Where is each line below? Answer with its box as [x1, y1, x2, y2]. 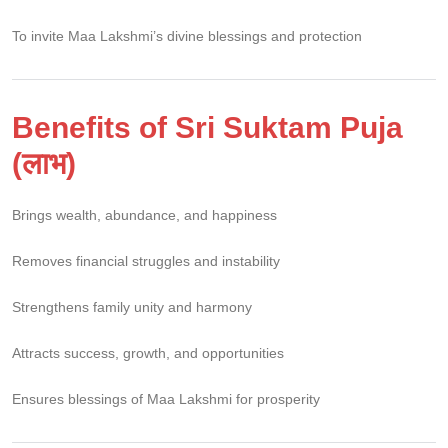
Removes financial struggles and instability [12, 252, 280, 269]
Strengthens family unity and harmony [12, 298, 252, 315]
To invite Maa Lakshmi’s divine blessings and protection [12, 27, 362, 44]
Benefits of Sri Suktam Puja [12, 110, 403, 144]
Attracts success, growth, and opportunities [12, 344, 284, 361]
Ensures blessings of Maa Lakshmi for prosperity [12, 390, 320, 407]
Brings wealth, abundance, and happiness [12, 206, 277, 223]
